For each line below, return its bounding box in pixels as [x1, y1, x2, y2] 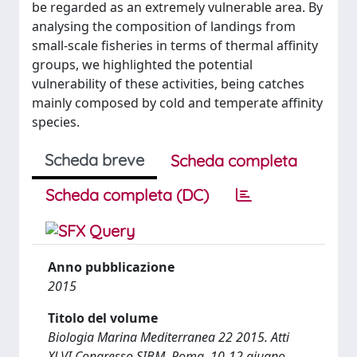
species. [32, 113, 80, 131]
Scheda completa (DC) [45, 185, 209, 205]
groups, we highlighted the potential [32, 56, 253, 73]
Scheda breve [45, 150, 144, 170]
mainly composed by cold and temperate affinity [32, 94, 323, 112]
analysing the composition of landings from [32, 18, 296, 35]
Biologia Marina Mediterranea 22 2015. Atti [48, 328, 289, 346]
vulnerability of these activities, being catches [32, 75, 304, 92]
